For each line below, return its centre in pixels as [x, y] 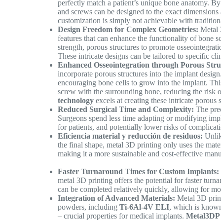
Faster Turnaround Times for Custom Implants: [139, 172]
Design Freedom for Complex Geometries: [128, 30]
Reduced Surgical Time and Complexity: [126, 110]
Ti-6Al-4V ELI [145, 207]
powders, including [89, 207]
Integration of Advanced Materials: [117, 198]
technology [76, 101]
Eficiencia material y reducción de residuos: [130, 136]
